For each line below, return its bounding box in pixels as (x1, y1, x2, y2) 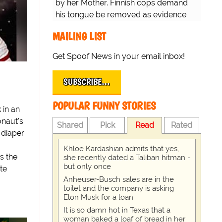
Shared (57, 120, 84, 130)
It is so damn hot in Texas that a (63, 206, 170, 215)
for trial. (55, 22, 83, 32)
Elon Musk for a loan (63, 193, 133, 202)
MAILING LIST (53, 30, 106, 44)
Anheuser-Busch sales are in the (63, 175, 174, 184)
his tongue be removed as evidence (55, 10, 186, 20)
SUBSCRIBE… (63, 76, 110, 88)
